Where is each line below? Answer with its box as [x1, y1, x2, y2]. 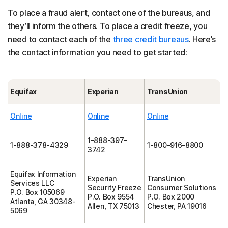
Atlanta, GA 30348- [10, 196, 76, 206]
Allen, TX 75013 [88, 201, 139, 210]
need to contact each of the [8, 34, 113, 44]
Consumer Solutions [147, 183, 216, 192]
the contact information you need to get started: [8, 47, 187, 58]
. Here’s [188, 34, 216, 44]
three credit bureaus [112, 34, 189, 44]
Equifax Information [10, 169, 76, 178]
